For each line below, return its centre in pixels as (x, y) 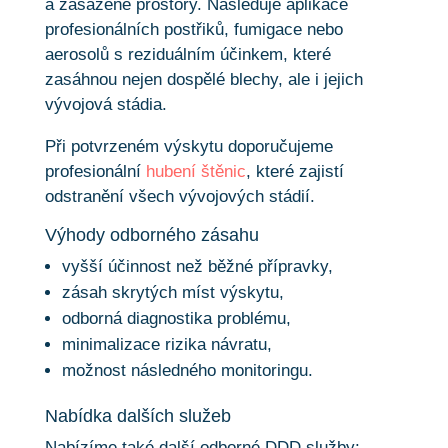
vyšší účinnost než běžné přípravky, (197, 266)
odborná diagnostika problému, (176, 318)
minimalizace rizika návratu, (166, 344)
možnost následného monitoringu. (187, 370)
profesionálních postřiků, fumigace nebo (193, 29)
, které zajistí (294, 171)
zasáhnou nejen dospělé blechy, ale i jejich (203, 79)
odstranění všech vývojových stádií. (179, 196)
